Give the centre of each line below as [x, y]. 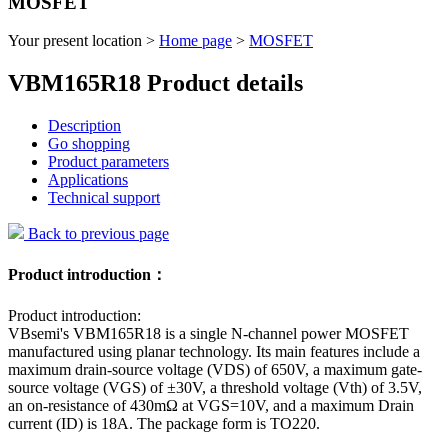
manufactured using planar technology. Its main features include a [214, 351]
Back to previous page [96, 234]
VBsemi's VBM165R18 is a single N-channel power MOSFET [208, 333]
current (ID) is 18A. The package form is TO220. [164, 423]
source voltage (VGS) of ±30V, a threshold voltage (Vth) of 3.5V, [215, 387]
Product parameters [108, 162]
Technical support [104, 198]
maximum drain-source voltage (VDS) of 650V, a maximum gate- [215, 369]
